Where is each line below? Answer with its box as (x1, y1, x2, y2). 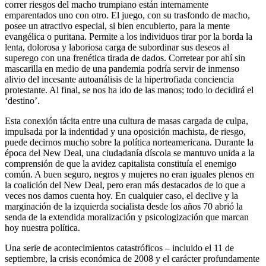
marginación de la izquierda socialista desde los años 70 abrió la (5, 201, 243, 211)
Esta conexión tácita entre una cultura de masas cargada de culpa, (5, 115, 248, 126)
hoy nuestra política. (5, 222, 80, 233)
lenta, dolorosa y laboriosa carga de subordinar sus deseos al (5, 42, 229, 52)
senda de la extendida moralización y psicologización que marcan (5, 211, 249, 222)
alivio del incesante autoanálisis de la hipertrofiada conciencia (5, 74, 234, 84)
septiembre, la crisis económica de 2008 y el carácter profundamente (5, 253, 259, 264)
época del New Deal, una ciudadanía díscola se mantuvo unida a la (5, 147, 255, 158)
